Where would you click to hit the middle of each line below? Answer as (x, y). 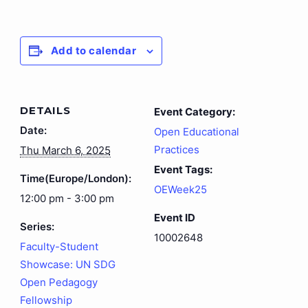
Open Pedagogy (58, 283)
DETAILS (45, 111)
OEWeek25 (180, 190)
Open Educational (197, 132)
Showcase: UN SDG (67, 265)
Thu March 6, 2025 (65, 151)
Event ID (175, 218)
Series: (37, 227)
